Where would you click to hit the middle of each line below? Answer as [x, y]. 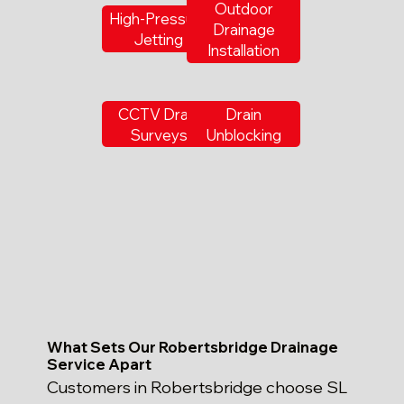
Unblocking [243, 134]
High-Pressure [159, 19]
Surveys [159, 134]
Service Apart [100, 363]
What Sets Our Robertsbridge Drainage [193, 346]
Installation [244, 50]
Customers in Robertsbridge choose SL [197, 388]
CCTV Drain [159, 114]
